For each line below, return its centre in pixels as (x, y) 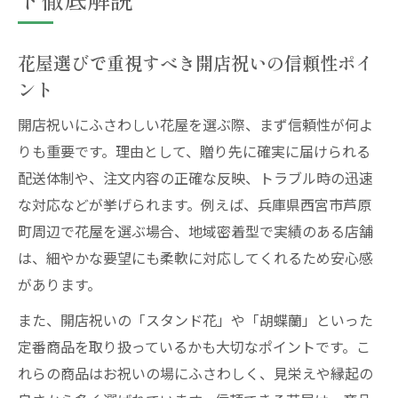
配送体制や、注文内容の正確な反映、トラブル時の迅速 (195, 178)
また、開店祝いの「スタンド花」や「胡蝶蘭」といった (195, 320)
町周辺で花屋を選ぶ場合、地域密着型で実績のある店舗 (195, 231)
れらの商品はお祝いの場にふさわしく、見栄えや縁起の (195, 373)
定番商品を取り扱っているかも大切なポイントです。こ (194, 346)
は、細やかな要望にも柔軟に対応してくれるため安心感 (195, 258)
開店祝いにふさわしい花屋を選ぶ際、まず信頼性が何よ (195, 124)
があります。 (60, 284)
